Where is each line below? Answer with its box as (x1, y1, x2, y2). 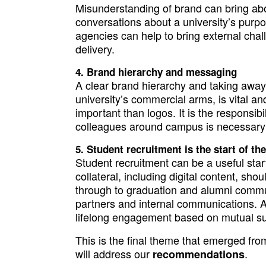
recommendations (152, 246, 245, 262)
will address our (75, 246, 153, 261)
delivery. (75, 41, 115, 56)
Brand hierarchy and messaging (86, 65, 237, 79)
